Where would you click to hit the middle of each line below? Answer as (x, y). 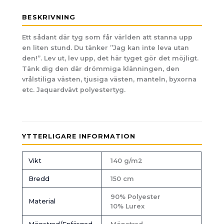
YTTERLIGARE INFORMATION (79, 136)
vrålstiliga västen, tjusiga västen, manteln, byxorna (109, 79)
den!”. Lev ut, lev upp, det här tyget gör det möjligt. (110, 58)
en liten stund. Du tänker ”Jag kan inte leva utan (106, 48)
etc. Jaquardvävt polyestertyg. (74, 90)
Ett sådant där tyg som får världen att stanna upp (107, 37)
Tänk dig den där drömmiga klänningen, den (101, 69)
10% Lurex (127, 206)
